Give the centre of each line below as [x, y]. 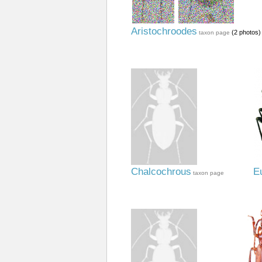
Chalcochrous [161, 172]
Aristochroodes [164, 31]
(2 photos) [245, 32]
